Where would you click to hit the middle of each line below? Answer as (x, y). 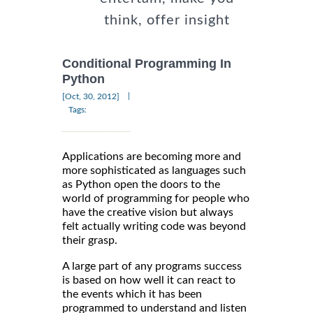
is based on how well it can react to (149, 280)
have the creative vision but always (148, 212)
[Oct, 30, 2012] (91, 96)
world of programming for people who (156, 198)
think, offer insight (167, 21)
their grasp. (90, 240)
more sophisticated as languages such (154, 170)
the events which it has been (132, 294)
